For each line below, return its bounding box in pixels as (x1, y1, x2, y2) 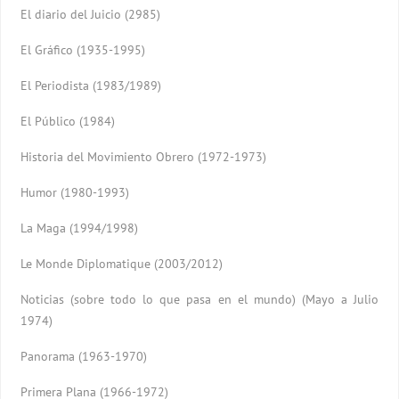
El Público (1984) (20, 112, 116, 129)
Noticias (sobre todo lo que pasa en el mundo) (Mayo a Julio (20, 290, 379, 307)
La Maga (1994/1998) (20, 219, 139, 236)
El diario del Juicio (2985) (20, 5, 161, 22)
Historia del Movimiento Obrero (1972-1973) (20, 148, 267, 165)
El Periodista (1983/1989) (20, 77, 162, 94)
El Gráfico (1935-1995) (20, 41, 146, 58)
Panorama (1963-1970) (20, 347, 148, 364)
